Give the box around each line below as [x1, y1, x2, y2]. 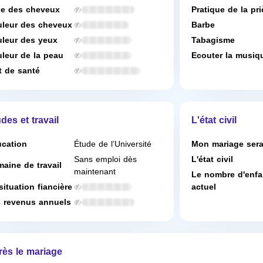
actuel [191, 179, 216, 195]
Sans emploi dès [74, 151, 137, 167]
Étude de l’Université [74, 136, 151, 152]
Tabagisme [191, 32, 235, 48]
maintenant [74, 164, 116, 180]
